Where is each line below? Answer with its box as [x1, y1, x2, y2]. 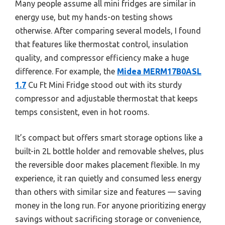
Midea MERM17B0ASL [117, 66, 201, 76]
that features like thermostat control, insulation [15, 39, 188, 49]
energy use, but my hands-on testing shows [15, 12, 173, 22]
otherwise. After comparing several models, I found [15, 26, 201, 35]
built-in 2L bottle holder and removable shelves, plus [15, 146, 204, 156]
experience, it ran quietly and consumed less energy [15, 173, 201, 183]
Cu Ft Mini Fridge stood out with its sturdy [26, 80, 182, 89]
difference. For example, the [15, 66, 117, 76]
